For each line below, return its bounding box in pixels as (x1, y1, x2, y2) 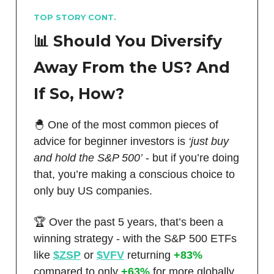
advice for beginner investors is (34, 135, 188, 148)
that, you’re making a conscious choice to (34, 168, 235, 181)
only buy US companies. (34, 185, 152, 198)
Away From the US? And (34, 58, 230, 77)
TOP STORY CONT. (34, 13, 116, 23)
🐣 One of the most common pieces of (34, 119, 218, 131)
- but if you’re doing (143, 152, 239, 165)
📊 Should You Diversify (34, 32, 222, 51)
